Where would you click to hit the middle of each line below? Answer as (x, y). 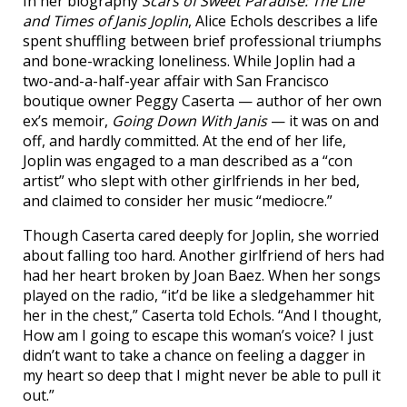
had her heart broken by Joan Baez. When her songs (202, 275)
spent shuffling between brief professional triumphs (202, 41)
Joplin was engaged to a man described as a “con (188, 161)
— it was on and (323, 121)
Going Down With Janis (189, 121)
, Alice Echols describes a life (283, 21)
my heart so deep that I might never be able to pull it (202, 375)
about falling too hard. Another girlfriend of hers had (203, 255)
